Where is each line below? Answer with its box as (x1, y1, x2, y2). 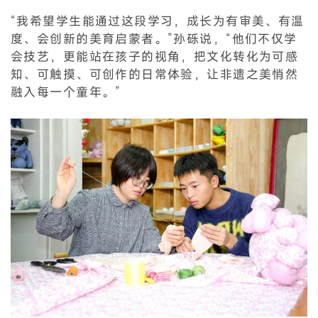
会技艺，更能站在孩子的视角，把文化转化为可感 (11, 48, 299, 65)
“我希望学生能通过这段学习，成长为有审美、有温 (11, 13, 305, 30)
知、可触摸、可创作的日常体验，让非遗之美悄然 (11, 66, 299, 83)
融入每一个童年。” (11, 84, 121, 101)
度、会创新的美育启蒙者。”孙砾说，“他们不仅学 (11, 31, 297, 48)
